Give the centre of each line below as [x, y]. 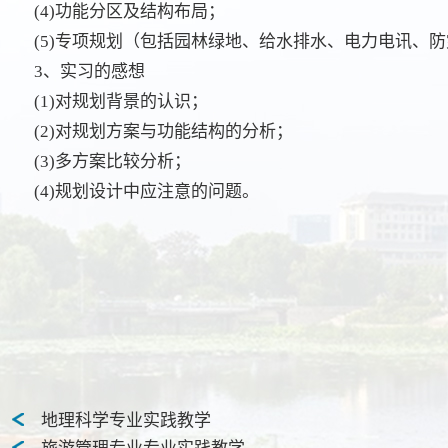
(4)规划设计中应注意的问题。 [146, 191]
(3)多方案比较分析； [112, 161]
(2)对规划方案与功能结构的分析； [163, 131]
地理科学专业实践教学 [126, 420]
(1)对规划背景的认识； [121, 101]
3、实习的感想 [89, 71]
